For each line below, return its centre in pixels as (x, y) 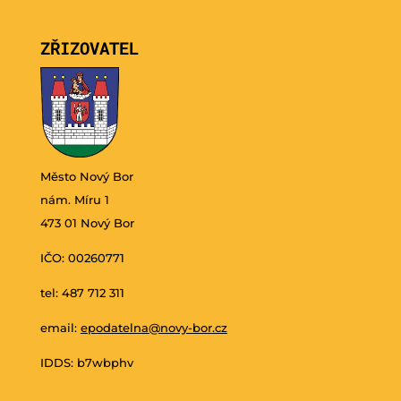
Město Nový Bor (86, 176)
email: (60, 327)
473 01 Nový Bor (87, 222)
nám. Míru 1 (74, 199)
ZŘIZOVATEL (89, 48)
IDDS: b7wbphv (86, 362)
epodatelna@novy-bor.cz (154, 327)
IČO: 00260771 (82, 257)
